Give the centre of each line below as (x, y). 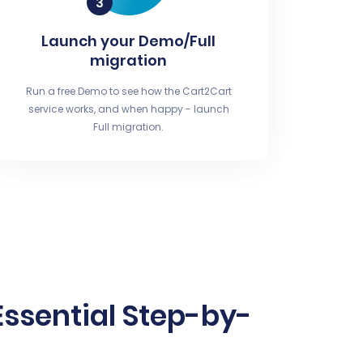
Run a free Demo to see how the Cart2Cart (128, 91)
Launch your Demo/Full (129, 41)
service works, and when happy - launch (128, 109)
